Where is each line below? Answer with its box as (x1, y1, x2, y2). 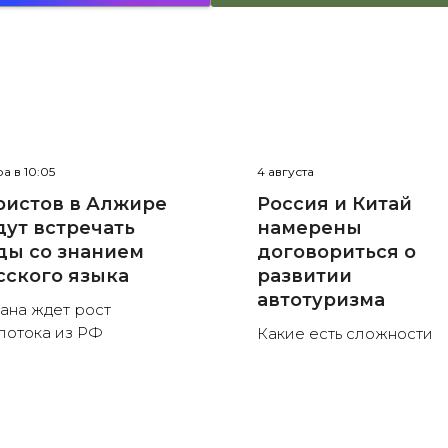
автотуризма (257, 289, 386, 312)
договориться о (257, 241, 417, 264)
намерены (257, 217, 363, 240)
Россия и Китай (257, 193, 413, 216)
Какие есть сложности (257, 324, 434, 344)
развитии (257, 265, 353, 288)
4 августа (257, 164, 315, 180)
